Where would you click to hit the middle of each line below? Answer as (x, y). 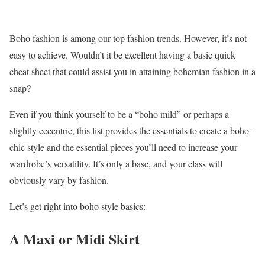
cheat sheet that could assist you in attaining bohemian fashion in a (132, 71)
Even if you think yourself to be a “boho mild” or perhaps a (119, 114)
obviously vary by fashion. (59, 180)
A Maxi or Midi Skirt (75, 238)
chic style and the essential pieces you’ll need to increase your (123, 147)
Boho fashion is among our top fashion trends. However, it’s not (128, 38)
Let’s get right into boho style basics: (77, 206)
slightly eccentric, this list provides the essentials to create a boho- (131, 130)
